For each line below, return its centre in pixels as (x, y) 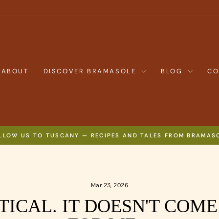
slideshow (124, 150)
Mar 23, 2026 (109, 186)
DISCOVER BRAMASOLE (91, 71)
